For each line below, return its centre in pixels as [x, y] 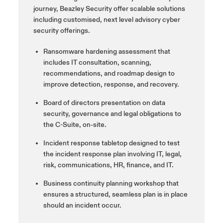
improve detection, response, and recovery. [111, 85]
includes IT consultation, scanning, [97, 63]
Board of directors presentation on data [104, 103]
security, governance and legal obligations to [112, 114]
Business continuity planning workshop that [111, 184]
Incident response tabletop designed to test [111, 143]
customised [81, 20]
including [48, 20]
